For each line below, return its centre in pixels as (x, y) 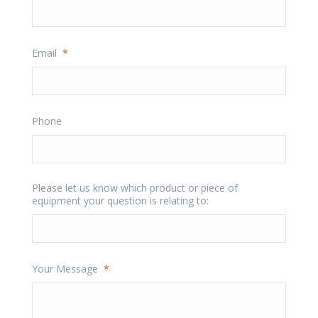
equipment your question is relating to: (120, 201)
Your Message (65, 269)
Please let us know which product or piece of (135, 188)
